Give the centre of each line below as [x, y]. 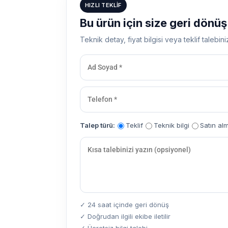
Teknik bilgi [172, 125]
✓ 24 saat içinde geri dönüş [124, 204]
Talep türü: [97, 125]
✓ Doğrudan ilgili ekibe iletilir [125, 216]
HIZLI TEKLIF [103, 5]
